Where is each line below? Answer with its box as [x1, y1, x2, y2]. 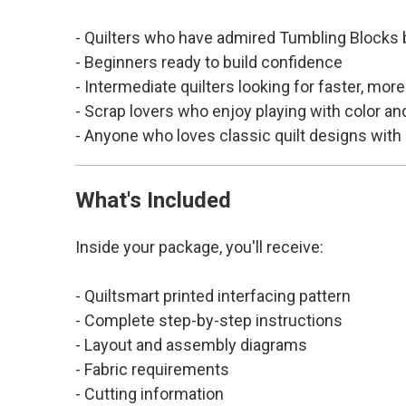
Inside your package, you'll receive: [74, 237, 324, 256]
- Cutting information [74, 383, 224, 403]
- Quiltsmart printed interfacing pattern [74, 285, 351, 305]
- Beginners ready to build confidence [74, 52, 343, 72]
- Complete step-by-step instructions [74, 310, 343, 330]
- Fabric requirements [74, 359, 229, 379]
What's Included [74, 187, 231, 213]
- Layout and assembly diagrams [74, 334, 307, 354]
